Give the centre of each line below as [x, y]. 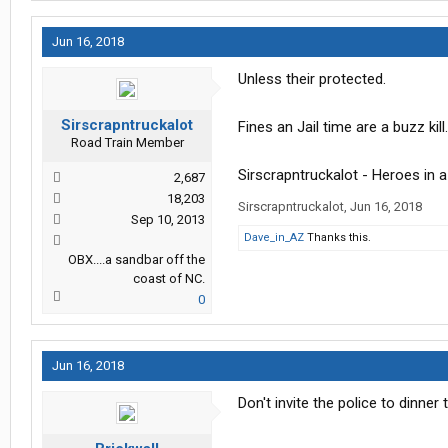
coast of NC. [169, 279]
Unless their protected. [312, 79]
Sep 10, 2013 [168, 220]
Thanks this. [337, 238]
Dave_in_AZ [274, 238]
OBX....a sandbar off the [136, 260]
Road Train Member [127, 143]
